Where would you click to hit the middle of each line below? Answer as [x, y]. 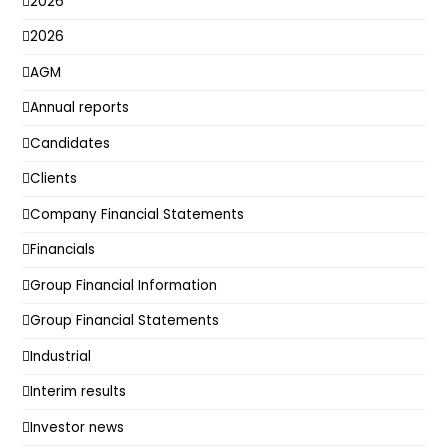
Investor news [77, 427]
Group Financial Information [124, 285]
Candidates [70, 143]
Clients [54, 179]
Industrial [61, 356]
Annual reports [80, 108]
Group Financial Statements [125, 321]
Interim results [78, 392]
